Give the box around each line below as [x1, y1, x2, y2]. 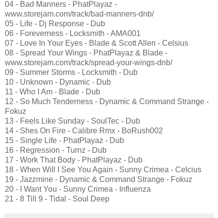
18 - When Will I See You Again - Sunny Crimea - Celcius [5, 165, 201, 174]
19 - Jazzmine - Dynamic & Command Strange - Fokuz [5, 175, 192, 184]
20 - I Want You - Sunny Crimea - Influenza [5, 185, 151, 194]
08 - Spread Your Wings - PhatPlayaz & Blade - [5, 49, 167, 57]
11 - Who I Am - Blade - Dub [5, 88, 100, 96]
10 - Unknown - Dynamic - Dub [5, 78, 111, 87]
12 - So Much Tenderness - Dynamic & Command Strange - [5, 97, 209, 106]
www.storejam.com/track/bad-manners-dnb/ [5, 10, 154, 18]
